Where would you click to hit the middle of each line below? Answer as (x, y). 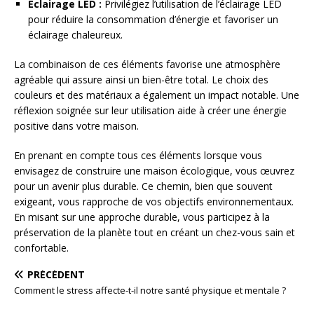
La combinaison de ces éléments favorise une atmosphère (147, 64)
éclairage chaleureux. (75, 35)
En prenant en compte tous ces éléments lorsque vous (138, 156)
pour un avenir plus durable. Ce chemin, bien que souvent (143, 186)
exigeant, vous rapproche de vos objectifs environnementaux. (154, 202)
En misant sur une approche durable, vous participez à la (142, 217)
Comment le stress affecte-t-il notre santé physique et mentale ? (150, 291)
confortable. (41, 248)
